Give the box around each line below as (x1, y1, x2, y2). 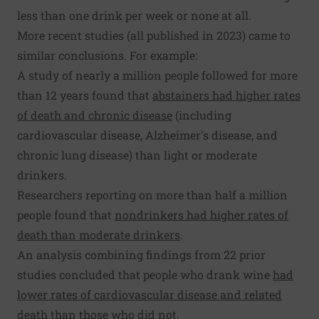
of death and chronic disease (17, 108, 172, 123)
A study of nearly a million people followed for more (17, 68, 298, 83)
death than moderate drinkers (17, 227, 180, 243)
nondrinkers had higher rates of (115, 207, 288, 223)
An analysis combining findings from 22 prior (17, 247, 266, 263)
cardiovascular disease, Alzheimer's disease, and (17, 127, 278, 143)
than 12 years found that (17, 88, 152, 103)
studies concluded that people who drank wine (17, 267, 273, 283)
